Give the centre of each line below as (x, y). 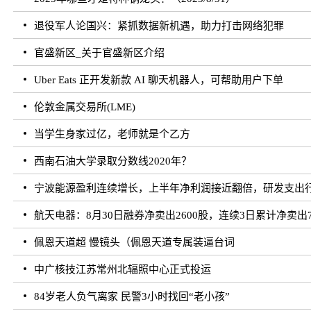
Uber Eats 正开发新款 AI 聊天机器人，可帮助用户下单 (159, 80)
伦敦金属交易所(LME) (85, 107)
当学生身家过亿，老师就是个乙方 (112, 134)
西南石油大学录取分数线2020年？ (113, 161)
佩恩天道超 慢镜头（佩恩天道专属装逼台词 (135, 243)
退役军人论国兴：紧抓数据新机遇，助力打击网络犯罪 (159, 26)
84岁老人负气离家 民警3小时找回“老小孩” (132, 297)
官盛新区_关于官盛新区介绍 (100, 53)
